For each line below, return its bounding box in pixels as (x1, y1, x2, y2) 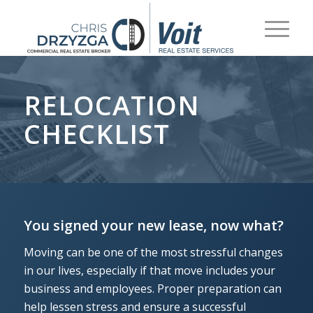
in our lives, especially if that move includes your (23, 262, 275, 278)
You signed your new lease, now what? (23, 216, 284, 235)
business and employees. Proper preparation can (23, 280, 282, 296)
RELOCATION (23, 87, 200, 123)
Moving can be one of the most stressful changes (23, 244, 283, 260)
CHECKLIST (23, 115, 170, 152)
